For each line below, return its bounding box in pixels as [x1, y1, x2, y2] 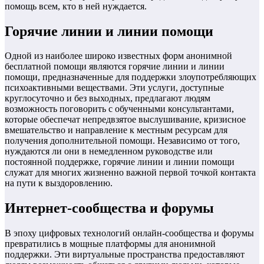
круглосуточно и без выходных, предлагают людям [5, 93, 210, 104]
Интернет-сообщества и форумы [5, 200, 214, 216]
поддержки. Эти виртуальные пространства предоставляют [5, 249, 245, 260]
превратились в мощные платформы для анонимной [5, 239, 216, 249]
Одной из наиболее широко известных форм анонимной [5, 51, 232, 61]
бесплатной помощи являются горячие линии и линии [5, 61, 225, 72]
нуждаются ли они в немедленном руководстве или [5, 146, 213, 157]
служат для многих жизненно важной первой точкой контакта [5, 167, 256, 178]
